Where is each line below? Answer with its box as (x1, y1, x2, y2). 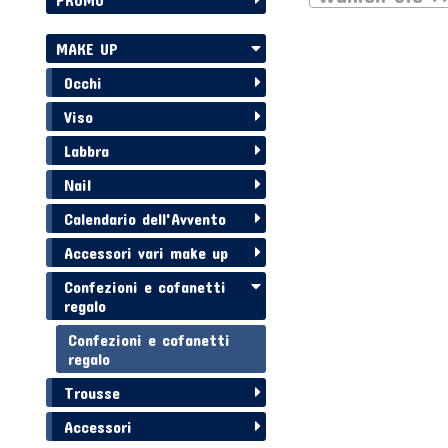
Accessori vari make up (64, 243, 229, 263)
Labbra (64, 141, 110, 161)
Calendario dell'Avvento (64, 209, 227, 229)
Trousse (64, 383, 121, 403)
